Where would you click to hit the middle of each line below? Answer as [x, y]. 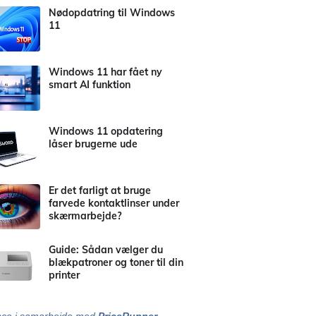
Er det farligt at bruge [100, 190]
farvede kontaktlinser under [114, 203]
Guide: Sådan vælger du [106, 250]
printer [64, 275]
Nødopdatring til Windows [112, 13]
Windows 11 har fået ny [105, 72]
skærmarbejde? [85, 216]
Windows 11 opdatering [106, 131]
